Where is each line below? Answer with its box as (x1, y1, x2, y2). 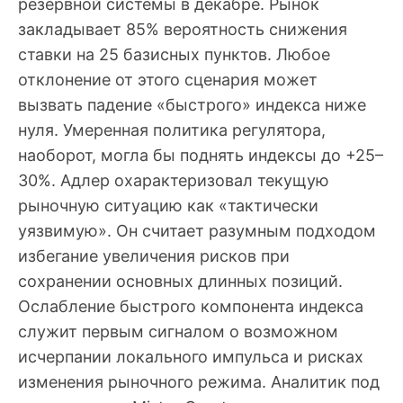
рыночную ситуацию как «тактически (18, 196, 318, 216)
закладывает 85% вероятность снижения (18, 20, 347, 40)
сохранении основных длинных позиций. (18, 272, 343, 291)
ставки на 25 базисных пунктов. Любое (18, 45, 330, 65)
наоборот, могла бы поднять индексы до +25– (18, 146, 383, 166)
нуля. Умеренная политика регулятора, (18, 121, 326, 140)
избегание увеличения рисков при (18, 246, 290, 266)
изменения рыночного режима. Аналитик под (18, 372, 380, 392)
